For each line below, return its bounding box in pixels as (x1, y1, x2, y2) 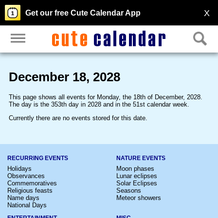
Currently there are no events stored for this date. (8, 114, 147, 122)
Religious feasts (7, 186, 53, 194)
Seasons (116, 186, 141, 194)
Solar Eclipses (116, 179, 157, 187)
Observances (7, 172, 45, 180)
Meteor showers (116, 194, 161, 201)
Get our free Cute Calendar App (25, 9, 141, 17)
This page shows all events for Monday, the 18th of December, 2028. (8, 93, 202, 101)
